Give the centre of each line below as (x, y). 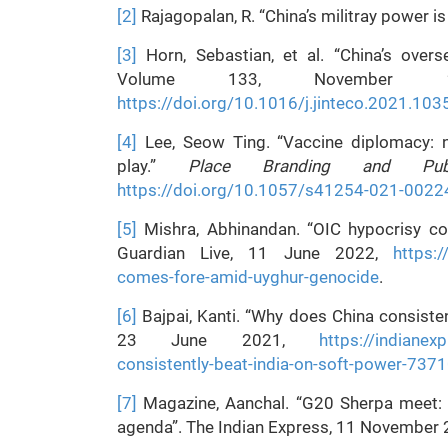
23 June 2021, (218, 340)
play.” (153, 166)
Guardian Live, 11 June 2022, (255, 253)
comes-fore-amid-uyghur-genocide (248, 277)
